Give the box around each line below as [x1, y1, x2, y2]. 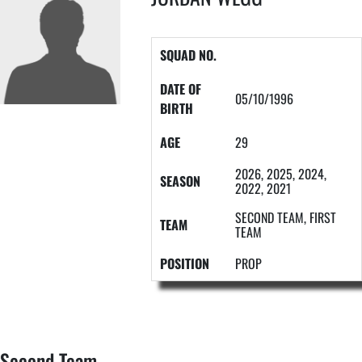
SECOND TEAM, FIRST [234, 207, 336, 227]
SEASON [159, 170, 200, 191]
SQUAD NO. [159, 44, 217, 65]
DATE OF [159, 78, 201, 99]
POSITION [159, 253, 209, 273]
